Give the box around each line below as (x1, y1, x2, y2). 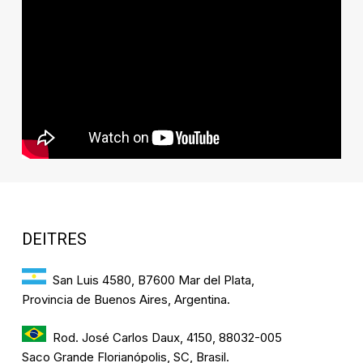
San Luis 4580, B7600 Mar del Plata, (52, 272, 254, 288)
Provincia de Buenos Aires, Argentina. (21, 292, 230, 308)
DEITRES (21, 228, 87, 252)
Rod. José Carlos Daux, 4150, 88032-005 (52, 330, 282, 346)
